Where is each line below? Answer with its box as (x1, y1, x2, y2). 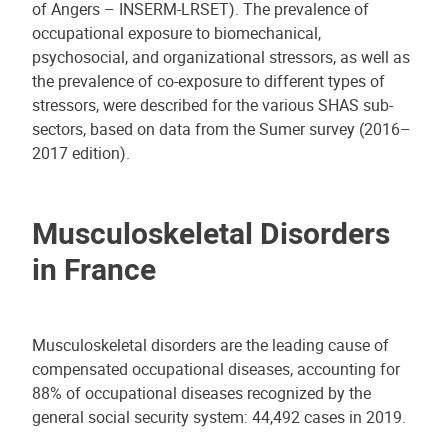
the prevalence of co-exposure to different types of (32, 70, 385, 93)
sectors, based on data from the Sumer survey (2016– (32, 118, 411, 141)
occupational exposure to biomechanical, (32, 22, 321, 45)
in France (32, 248, 156, 290)
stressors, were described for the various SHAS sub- (32, 94, 393, 117)
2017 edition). (32, 142, 130, 165)
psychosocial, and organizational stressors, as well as (32, 46, 410, 69)
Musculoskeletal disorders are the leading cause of (32, 334, 389, 357)
